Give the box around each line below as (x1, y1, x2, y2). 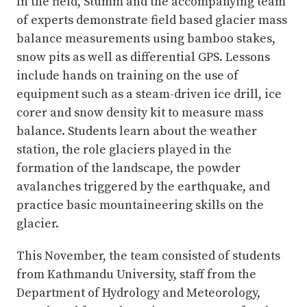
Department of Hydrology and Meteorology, (16, 285, 260, 302)
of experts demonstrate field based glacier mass (16, 12, 287, 29)
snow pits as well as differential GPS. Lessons (16, 49, 270, 66)
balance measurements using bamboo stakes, (16, 31, 275, 47)
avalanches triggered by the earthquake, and (16, 179, 270, 195)
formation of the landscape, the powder (16, 160, 241, 177)
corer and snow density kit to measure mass (16, 105, 263, 121)
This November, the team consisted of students (16, 248, 280, 265)
